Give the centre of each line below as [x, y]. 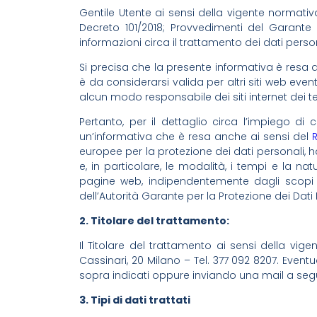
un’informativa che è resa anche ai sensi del [196, 136]
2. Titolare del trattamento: [154, 220]
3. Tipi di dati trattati [135, 300]
